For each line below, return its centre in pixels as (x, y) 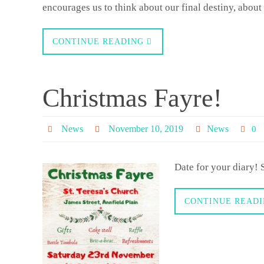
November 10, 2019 (146, 128)
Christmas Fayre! (132, 98)
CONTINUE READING (98, 41)
